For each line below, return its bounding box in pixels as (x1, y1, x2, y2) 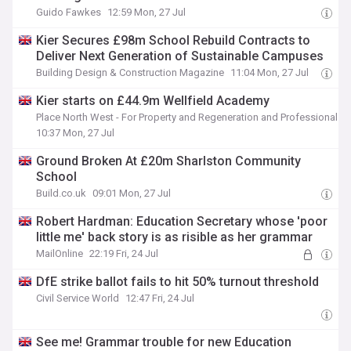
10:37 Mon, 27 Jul (36, 127, 114, 139)
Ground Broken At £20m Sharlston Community (36, 154, 302, 168)
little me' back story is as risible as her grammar (36, 230, 313, 244)
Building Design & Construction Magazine (36, 67, 225, 78)
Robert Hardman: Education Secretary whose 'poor (36, 214, 328, 229)
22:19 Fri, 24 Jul (89, 248, 159, 259)
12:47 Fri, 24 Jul (125, 292, 195, 304)
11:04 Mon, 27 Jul (230, 67, 309, 78)
